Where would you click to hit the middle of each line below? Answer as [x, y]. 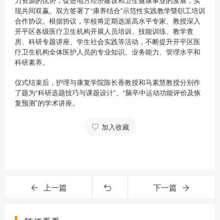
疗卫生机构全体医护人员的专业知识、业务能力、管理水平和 [108, 52]
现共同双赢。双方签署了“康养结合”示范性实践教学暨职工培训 [110, 10]
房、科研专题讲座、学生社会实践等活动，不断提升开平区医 [108, 41]
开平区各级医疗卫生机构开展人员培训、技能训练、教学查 [104, 31]
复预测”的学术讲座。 [47, 103]
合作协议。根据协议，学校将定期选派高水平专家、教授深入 [108, 21]
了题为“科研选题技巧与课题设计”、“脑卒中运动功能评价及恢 [108, 92]
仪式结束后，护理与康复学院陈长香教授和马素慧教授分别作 [108, 82]
